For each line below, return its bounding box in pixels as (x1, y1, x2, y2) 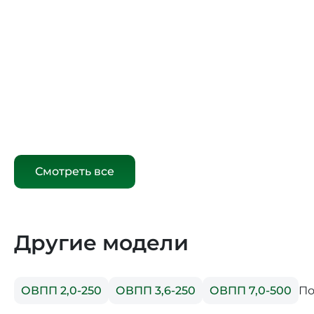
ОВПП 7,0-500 (210, 284, 292, 298)
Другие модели (14, 230, 189, 257)
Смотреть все (35, 165, 114, 179)
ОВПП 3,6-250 (116, 284, 196, 298)
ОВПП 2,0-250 (21, 284, 102, 298)
